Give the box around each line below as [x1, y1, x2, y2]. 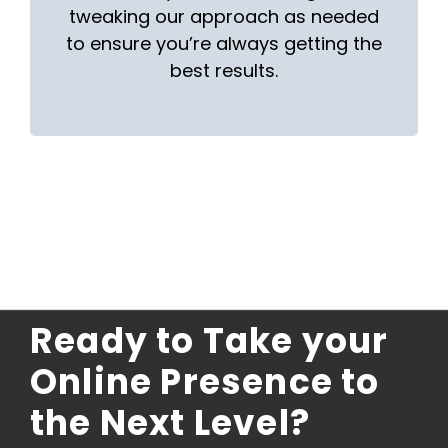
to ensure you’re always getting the [66, 30, 382, 56]
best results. [170, 57, 278, 83]
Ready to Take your [29, 316, 389, 365]
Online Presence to [29, 357, 380, 406]
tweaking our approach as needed [69, 3, 379, 29]
